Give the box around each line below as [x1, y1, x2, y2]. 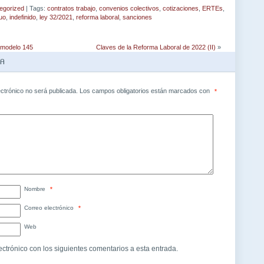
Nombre [24, 186, 47, 193]
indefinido [9, 14, 36, 21]
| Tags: [24, 5, 47, 12]
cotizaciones [163, 5, 199, 12]
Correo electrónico [24, 204, 75, 212]
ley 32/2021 [39, 14, 72, 21]
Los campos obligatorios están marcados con [80, 87, 212, 95]
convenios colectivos [99, 5, 159, 12]
